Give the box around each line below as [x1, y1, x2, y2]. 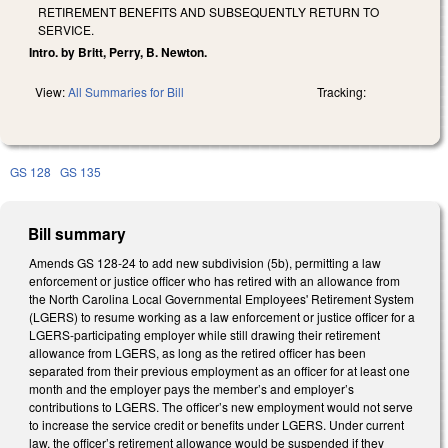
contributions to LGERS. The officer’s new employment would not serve [29, 397, 413, 415]
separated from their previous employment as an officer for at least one [29, 361, 410, 379]
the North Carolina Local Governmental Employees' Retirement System [29, 289, 414, 307]
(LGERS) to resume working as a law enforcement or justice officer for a [29, 307, 415, 325]
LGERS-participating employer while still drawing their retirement [29, 325, 380, 343]
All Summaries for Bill [68, 82, 184, 100]
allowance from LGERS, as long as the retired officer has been [29, 343, 366, 361]
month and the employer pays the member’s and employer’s [29, 379, 354, 397]
